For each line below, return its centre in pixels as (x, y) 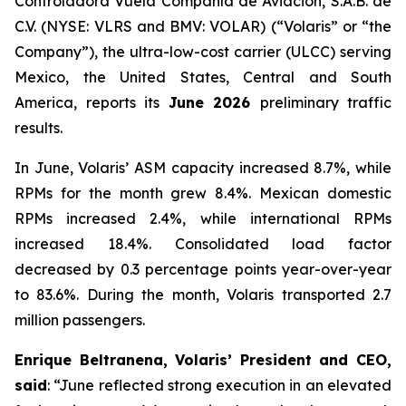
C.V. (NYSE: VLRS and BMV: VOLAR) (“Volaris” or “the (203, 26)
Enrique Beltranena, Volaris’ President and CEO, (203, 360)
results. (39, 128)
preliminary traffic (325, 102)
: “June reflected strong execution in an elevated (219, 385)
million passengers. (80, 320)
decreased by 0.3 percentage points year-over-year (203, 269)
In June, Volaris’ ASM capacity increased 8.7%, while (203, 168)
